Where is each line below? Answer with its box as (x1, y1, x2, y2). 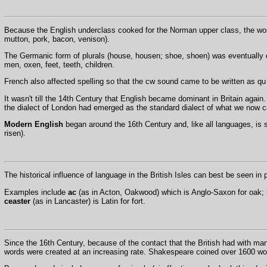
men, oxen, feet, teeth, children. (4, 60, 114, 70)
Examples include (4, 187, 68, 197)
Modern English (4, 120, 63, 129)
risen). (4, 129, 26, 138)
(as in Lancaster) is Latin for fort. (30, 196, 145, 206)
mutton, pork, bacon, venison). (4, 34, 110, 44)
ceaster (4, 196, 30, 206)
